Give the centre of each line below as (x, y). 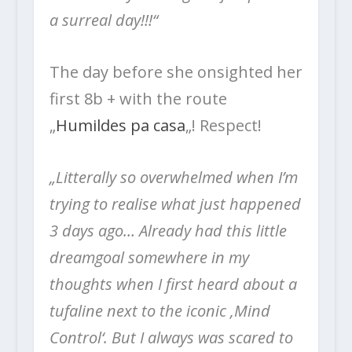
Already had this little (213, 230)
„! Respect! (223, 125)
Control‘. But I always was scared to (171, 337)
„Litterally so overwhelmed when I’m (173, 177)
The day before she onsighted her (176, 71)
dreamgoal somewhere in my (149, 257)
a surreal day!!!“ (103, 20)
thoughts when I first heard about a (173, 284)
